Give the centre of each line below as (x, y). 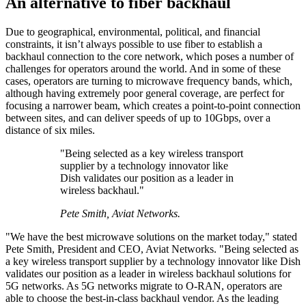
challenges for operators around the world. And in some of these (143, 68)
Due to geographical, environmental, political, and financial (133, 31)
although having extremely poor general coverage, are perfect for (145, 93)
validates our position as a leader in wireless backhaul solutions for (148, 273)
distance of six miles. (50, 130)
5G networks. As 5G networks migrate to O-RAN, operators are (144, 286)
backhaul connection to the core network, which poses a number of (150, 56)
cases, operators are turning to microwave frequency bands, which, (149, 81)
